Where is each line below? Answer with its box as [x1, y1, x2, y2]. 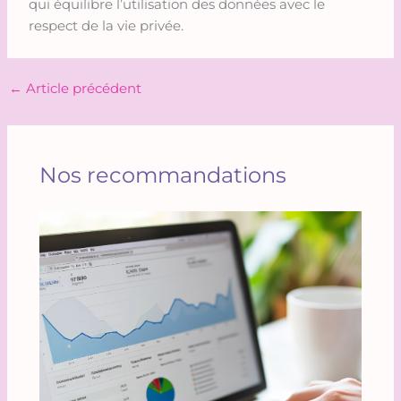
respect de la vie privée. [28, 18, 183, 35]
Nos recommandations [39, 161, 287, 188]
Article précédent [21, 81, 141, 98]
